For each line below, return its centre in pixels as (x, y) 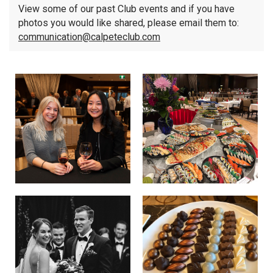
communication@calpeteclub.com (89, 37)
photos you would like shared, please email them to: (129, 23)
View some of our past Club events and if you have (126, 9)
